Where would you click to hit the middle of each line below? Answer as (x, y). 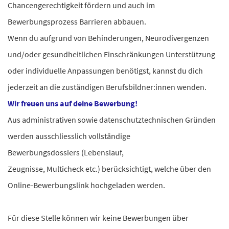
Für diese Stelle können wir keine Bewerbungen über (98, 218)
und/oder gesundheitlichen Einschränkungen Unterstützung (111, 54)
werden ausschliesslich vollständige (69, 136)
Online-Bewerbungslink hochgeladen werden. (88, 185)
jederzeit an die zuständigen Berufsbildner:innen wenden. (108, 87)
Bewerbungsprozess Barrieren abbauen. (78, 21)
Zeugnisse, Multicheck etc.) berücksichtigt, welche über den (109, 169)
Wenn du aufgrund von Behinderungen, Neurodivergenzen (108, 38)
